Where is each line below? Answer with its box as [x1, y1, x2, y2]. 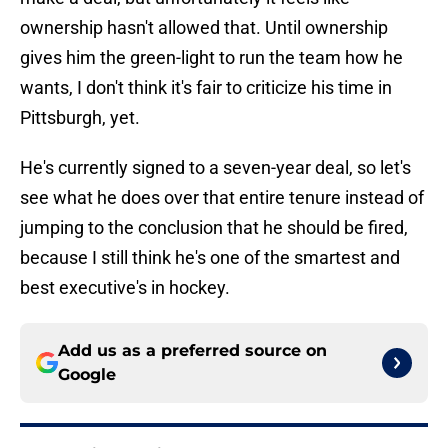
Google [58, 365, 116, 385]
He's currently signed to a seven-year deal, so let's [20, 157, 411, 179]
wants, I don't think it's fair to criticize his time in [20, 77, 392, 99]
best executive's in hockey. [20, 277, 230, 299]
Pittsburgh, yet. [20, 107, 140, 129]
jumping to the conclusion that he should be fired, [20, 217, 408, 239]
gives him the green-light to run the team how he [20, 47, 403, 69]
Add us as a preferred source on [58, 341, 327, 361]
